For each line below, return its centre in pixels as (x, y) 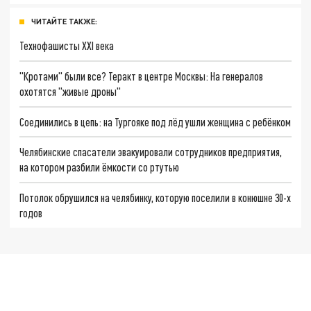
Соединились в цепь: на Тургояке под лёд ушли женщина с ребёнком (155, 121)
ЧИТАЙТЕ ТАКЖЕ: (64, 22)
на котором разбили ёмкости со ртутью (100, 167)
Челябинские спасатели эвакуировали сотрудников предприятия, (151, 152)
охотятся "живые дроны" (70, 91)
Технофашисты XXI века (67, 46)
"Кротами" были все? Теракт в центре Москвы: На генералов (142, 76)
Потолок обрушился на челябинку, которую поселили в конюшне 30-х (155, 197)
